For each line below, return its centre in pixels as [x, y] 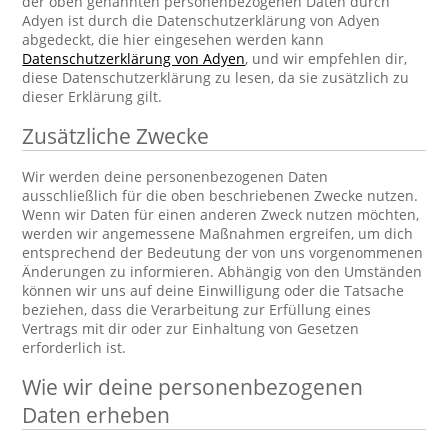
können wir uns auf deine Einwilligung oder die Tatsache [213, 290]
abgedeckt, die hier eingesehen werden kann [173, 39]
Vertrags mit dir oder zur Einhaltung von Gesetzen [191, 328]
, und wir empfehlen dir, [326, 58]
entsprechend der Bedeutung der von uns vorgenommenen [223, 252]
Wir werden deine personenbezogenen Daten [175, 176]
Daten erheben [96, 415]
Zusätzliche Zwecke [116, 136]
